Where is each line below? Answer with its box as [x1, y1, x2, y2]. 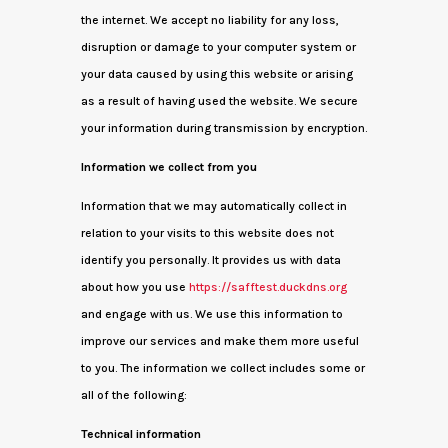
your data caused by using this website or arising [80, 67, 353, 81]
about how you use [80, 280, 189, 294]
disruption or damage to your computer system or [80, 40, 356, 54]
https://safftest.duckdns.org [188, 280, 347, 294]
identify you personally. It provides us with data [80, 253, 341, 267]
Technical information [80, 427, 201, 441]
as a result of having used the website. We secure [80, 94, 358, 108]
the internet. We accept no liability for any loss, [80, 13, 339, 27]
